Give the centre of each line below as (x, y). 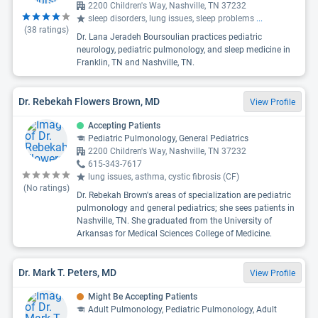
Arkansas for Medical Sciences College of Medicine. (174, 234)
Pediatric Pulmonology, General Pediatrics (168, 138)
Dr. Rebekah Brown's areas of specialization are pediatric (184, 195)
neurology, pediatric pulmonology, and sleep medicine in (183, 50)
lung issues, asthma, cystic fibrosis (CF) (164, 177)
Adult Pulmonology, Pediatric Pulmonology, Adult (182, 309)
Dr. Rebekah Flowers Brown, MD (89, 101)
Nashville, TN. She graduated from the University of (174, 221)
